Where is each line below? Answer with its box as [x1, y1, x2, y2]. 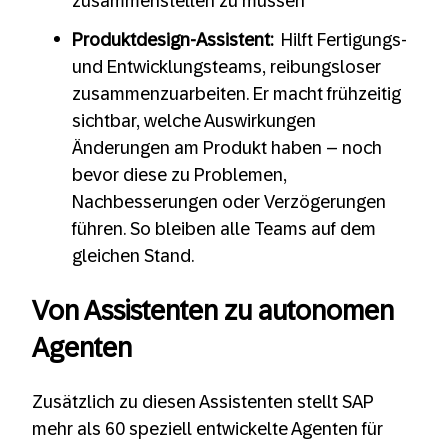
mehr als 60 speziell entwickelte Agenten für [32, 419, 383, 439]
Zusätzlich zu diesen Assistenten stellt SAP [32, 392, 374, 412]
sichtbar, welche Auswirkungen [72, 111, 316, 132]
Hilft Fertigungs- [277, 30, 407, 51]
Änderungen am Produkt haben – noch [72, 138, 382, 159]
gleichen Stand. [72, 246, 194, 267]
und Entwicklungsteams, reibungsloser [72, 57, 381, 78]
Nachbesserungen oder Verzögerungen [72, 192, 386, 213]
